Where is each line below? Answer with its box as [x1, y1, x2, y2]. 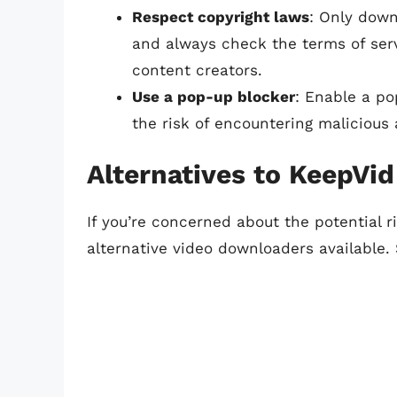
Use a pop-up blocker [132, 87, 295, 105]
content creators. [132, 60, 262, 79]
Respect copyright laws [132, 7, 309, 26]
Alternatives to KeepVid [87, 159, 394, 191]
